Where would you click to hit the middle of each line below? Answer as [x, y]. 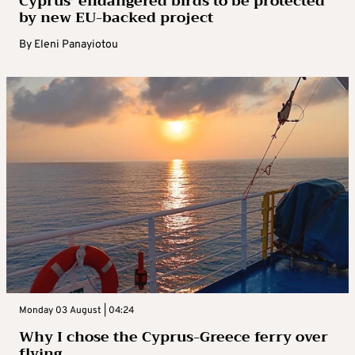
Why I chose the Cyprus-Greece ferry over [174, 336]
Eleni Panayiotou [76, 44]
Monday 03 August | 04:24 [76, 310]
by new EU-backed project [116, 17]
